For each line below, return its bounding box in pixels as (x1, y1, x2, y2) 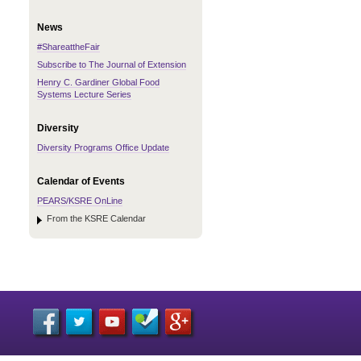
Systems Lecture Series (37, 89, 131, 99)
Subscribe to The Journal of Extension (37, 60, 186, 69)
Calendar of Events (37, 176, 125, 187)
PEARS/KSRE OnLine (37, 196, 122, 205)
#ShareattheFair (37, 42, 100, 52)
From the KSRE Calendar (47, 214, 146, 223)
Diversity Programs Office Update (37, 143, 169, 152)
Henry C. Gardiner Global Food (37, 77, 160, 87)
